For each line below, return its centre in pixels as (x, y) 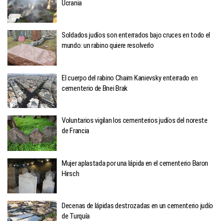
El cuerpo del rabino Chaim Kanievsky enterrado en (130, 78)
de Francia (76, 131)
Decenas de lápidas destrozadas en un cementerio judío (138, 206)
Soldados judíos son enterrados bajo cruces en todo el (136, 35)
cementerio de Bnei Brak (95, 88)
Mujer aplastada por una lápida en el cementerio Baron (135, 163)
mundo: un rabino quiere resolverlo (108, 45)
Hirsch (71, 173)
